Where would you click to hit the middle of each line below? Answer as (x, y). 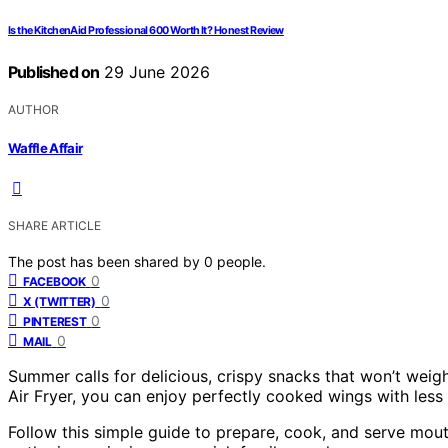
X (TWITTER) (59, 301)
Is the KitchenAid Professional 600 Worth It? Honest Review (146, 31)
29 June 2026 (155, 72)
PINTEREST (55, 321)
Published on (54, 72)
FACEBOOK (54, 281)
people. (241, 261)
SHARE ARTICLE (54, 225)
